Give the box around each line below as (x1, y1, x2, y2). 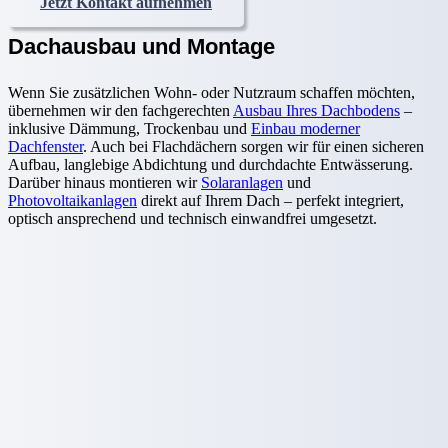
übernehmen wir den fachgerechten (8, 102, 233, 120)
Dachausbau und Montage (8, 34, 275, 60)
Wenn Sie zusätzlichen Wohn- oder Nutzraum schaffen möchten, (8, 84, 415, 102)
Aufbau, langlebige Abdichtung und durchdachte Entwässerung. (8, 156, 413, 174)
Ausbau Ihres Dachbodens (233, 102, 400, 120)
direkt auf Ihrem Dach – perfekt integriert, (137, 192, 404, 210)
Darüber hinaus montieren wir (8, 174, 201, 192)
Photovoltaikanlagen (8, 192, 137, 210)
